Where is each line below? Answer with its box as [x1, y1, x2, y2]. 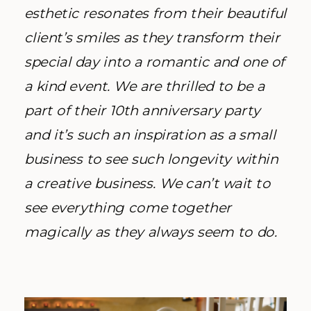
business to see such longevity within [24, 151, 278, 169]
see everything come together [24, 199, 232, 217]
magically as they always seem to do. [24, 224, 281, 242]
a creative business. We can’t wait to [24, 175, 271, 193]
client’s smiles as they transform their [24, 29, 280, 47]
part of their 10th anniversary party [24, 102, 261, 120]
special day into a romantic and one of [24, 53, 285, 72]
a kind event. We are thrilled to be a [24, 78, 264, 96]
